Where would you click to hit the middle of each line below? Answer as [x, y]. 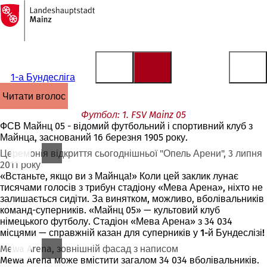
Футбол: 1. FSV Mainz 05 [133, 115]
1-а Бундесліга [43, 77]
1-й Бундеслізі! [232, 233]
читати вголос [37, 96]
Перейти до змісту [46, 20]
